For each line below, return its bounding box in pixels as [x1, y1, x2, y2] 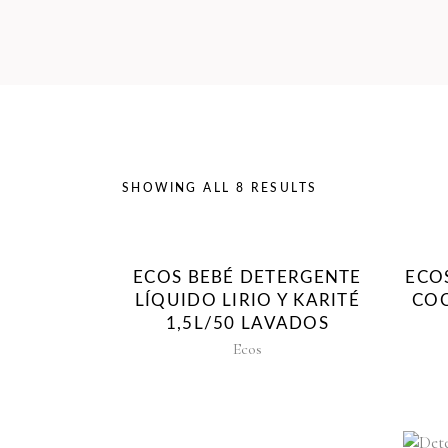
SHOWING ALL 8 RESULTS [122, 182, 318, 194]
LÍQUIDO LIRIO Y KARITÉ [134, 292, 360, 310]
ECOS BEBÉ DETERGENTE [133, 269, 362, 287]
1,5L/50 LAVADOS [165, 315, 329, 333]
